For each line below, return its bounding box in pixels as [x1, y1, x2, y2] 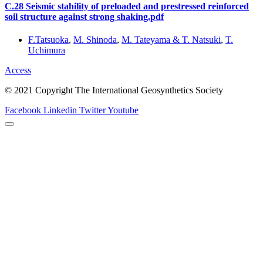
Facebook [5, 105, 41, 116]
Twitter [79, 105, 106, 116]
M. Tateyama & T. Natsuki [122, 35, 221, 45]
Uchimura [28, 45, 65, 56]
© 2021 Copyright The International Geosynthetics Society [5, 85, 223, 96]
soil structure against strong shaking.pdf [5, 12, 164, 22]
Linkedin [43, 105, 77, 116]
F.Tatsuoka [28, 35, 69, 45]
